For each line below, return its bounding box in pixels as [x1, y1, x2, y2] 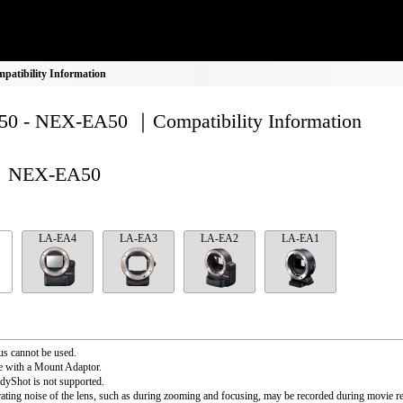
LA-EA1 [282, 232, 319, 245]
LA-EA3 [120, 232, 157, 245]
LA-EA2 [201, 232, 238, 245]
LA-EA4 [39, 232, 76, 245]
